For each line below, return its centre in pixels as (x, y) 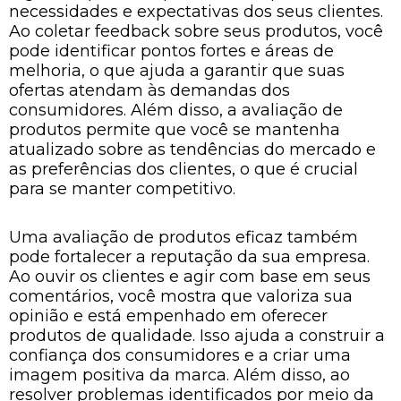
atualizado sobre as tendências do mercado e (192, 149)
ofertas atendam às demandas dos (149, 90)
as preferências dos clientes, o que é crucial (183, 169)
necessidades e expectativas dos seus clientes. (196, 12)
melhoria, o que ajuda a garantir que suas (177, 71)
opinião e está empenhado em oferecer (168, 316)
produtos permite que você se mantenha (175, 130)
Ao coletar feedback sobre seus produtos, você (196, 31)
